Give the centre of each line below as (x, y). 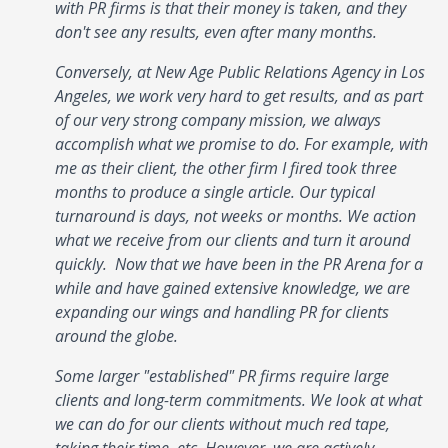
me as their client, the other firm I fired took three (226, 167)
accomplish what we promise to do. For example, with (241, 143)
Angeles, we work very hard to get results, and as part (239, 95)
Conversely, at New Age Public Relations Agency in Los (240, 71)
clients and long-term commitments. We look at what (238, 399)
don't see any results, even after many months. (218, 31)
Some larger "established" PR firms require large (222, 375)
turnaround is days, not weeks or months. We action (235, 215)
